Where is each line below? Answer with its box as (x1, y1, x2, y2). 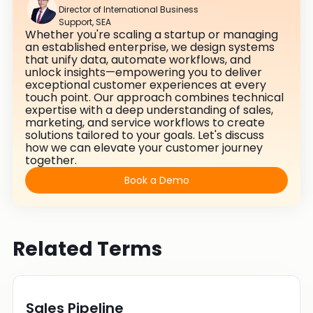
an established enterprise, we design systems (25, 38, 275, 55)
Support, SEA (59, 15, 111, 28)
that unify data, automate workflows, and (25, 51, 251, 68)
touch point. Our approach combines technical (25, 89, 284, 105)
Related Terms (13, 235, 162, 263)
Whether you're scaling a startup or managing (25, 26, 278, 43)
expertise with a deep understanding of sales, (25, 101, 273, 118)
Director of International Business (59, 3, 198, 15)
